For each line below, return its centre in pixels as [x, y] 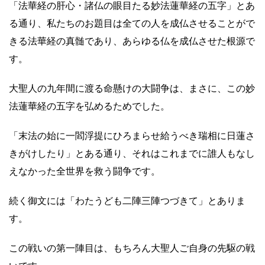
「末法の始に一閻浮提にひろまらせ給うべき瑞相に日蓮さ [132, 136]
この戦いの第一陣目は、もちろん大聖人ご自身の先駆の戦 [132, 248]
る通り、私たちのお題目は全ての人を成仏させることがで [132, 23]
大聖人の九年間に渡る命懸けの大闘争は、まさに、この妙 [132, 88]
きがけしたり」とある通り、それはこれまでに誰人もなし [132, 153]
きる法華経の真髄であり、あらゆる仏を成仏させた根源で [132, 41]
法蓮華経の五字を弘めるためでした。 [89, 106]
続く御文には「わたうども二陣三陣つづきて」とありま [127, 201]
